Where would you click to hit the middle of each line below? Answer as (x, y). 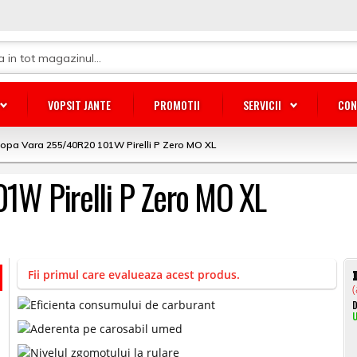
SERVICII (262, 105)
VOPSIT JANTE (79, 105)
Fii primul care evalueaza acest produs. (134, 275)
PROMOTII (177, 105)
